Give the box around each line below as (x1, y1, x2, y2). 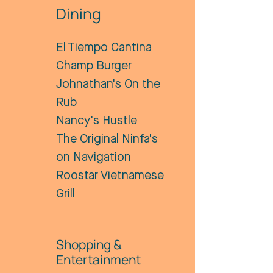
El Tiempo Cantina (56, 42, 152, 54)
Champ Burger (56, 60, 132, 73)
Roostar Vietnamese (56, 170, 164, 182)
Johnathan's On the (56, 79, 160, 91)
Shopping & (56, 236, 122, 253)
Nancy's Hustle (56, 115, 137, 127)
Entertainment (56, 251, 141, 268)
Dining (56, 3, 101, 24)
